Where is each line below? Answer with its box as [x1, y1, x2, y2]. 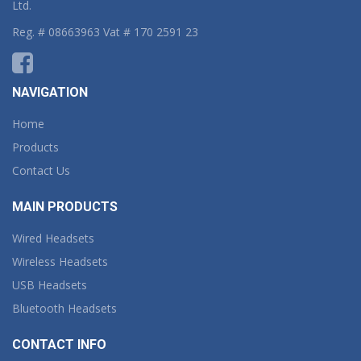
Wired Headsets [12, 230, 94, 246]
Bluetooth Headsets [12, 301, 117, 316]
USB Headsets [12, 277, 87, 293]
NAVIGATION [12, 85, 88, 100]
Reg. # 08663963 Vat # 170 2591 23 [12, 24, 198, 39]
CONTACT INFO [12, 337, 106, 352]
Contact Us [12, 163, 70, 178]
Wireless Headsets [12, 254, 108, 269]
